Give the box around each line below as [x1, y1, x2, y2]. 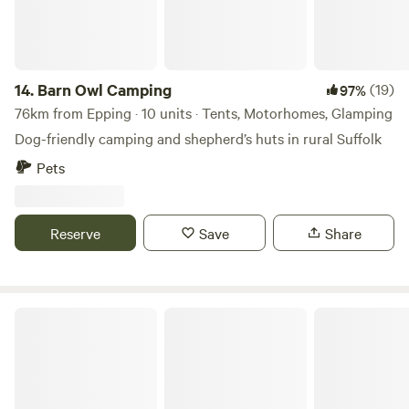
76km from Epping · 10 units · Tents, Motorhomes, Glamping [15, 102, 393, 122]
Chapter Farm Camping [14, 305, 143, 323]
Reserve [50, 223, 101, 243]
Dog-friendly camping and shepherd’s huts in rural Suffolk [15, 128, 382, 148]
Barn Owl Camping [37, 79, 172, 100]
